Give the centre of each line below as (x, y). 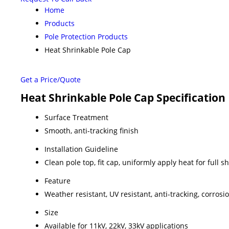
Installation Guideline (81, 149)
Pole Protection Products (86, 37)
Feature (58, 181)
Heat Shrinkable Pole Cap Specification (123, 98)
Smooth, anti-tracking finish (91, 131)
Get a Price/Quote (51, 80)
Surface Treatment (76, 118)
